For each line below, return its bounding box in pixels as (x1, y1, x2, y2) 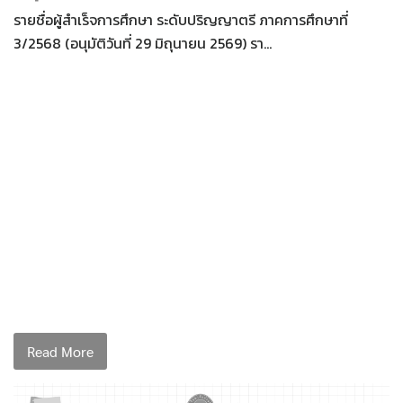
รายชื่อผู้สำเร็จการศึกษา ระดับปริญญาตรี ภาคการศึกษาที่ (13, 8, 348, 31)
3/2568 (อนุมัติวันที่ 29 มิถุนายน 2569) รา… (13, 31, 272, 54)
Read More (27, 341, 94, 361)
